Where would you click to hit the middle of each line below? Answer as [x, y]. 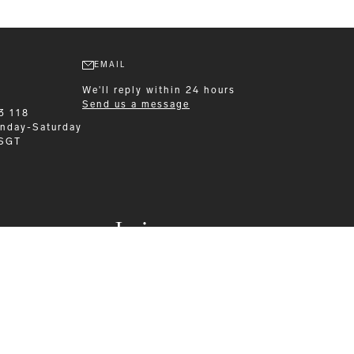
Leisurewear [177, 231]
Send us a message [136, 105]
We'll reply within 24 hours [159, 90]
